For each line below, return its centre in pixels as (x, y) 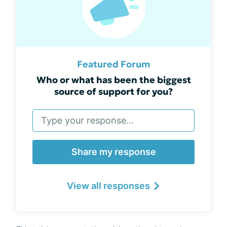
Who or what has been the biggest (113, 80)
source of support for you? (113, 91)
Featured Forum (113, 64)
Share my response (113, 152)
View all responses (108, 186)
